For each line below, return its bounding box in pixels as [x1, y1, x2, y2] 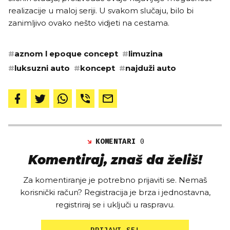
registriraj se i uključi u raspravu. [55, 199, 175, 209]
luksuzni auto [14, 63, 70, 73]
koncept [80, 63, 115, 73]
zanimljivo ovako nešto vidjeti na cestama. [8, 17, 171, 28]
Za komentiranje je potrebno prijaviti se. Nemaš [23, 175, 207, 185]
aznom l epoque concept [14, 48, 118, 59]
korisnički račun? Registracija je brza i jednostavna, [20, 187, 210, 197]
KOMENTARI [95, 137, 141, 146]
